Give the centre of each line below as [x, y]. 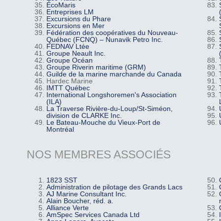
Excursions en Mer [75, 25]
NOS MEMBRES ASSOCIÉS [98, 155]
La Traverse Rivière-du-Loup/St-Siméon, [109, 108]
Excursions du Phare [78, 18]
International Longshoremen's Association [111, 94]
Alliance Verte [67, 208]
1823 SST [62, 180]
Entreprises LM [70, 12]
